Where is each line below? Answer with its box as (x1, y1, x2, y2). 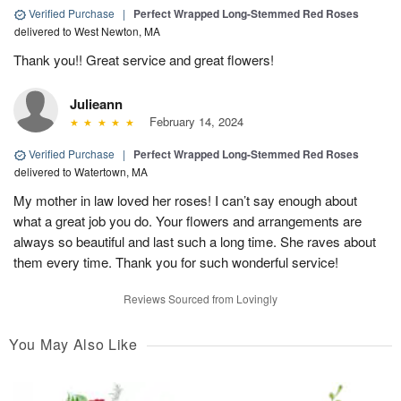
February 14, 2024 (141, 113, 243, 131)
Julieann (70, 94, 123, 115)
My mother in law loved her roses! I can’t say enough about (13, 191, 357, 210)
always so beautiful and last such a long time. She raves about (13, 232, 376, 252)
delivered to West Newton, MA (14, 23, 160, 39)
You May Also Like (9, 334, 138, 355)
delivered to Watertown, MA (14, 164, 148, 180)
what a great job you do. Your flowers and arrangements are (13, 211, 362, 231)
